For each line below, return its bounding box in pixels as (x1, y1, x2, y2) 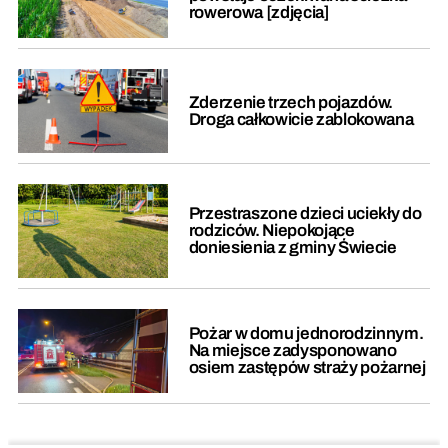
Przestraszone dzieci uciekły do (188, 204, 422, 224)
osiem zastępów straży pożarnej (188, 358, 426, 378)
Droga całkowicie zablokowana (188, 109, 414, 129)
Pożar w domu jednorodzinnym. (188, 324, 424, 344)
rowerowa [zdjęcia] (188, 2, 338, 22)
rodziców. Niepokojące (188, 221, 355, 241)
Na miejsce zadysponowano (188, 341, 397, 361)
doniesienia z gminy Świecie (188, 238, 397, 258)
